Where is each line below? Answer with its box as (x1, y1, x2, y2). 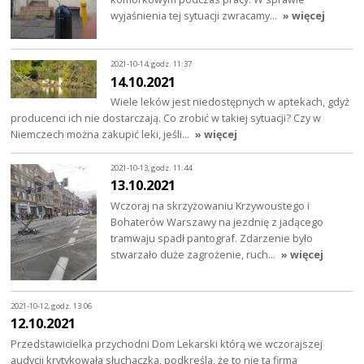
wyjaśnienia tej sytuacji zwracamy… (110, 7, 280, 23)
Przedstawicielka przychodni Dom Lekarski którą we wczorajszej (11, 336, 323, 352)
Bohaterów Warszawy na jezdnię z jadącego (110, 214, 324, 230)
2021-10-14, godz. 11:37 (110, 58, 193, 69)
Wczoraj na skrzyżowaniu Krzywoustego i (110, 198, 310, 214)
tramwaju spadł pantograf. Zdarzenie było (110, 231, 314, 246)
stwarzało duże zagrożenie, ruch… (110, 247, 279, 262)
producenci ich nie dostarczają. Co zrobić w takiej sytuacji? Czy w (11, 110, 322, 126)
